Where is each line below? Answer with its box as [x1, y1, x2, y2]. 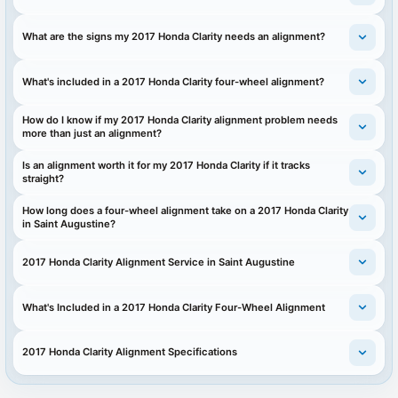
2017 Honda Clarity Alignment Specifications [22, 346, 238, 359]
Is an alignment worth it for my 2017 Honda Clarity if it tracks [22, 158, 311, 171]
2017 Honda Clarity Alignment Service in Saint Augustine [22, 255, 296, 268]
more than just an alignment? [22, 127, 163, 140]
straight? [22, 171, 65, 185]
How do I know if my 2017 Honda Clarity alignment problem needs [22, 114, 338, 127]
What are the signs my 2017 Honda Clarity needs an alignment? [22, 30, 326, 44]
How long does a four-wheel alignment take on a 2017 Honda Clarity [22, 203, 349, 217]
